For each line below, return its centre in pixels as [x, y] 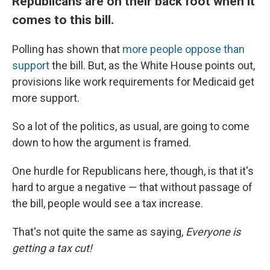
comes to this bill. [64, 20]
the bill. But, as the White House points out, [152, 66]
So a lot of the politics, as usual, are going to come [131, 127]
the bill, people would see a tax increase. [108, 204]
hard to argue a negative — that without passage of [132, 187]
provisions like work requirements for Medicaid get [133, 82]
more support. [46, 98]
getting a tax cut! [52, 248]
